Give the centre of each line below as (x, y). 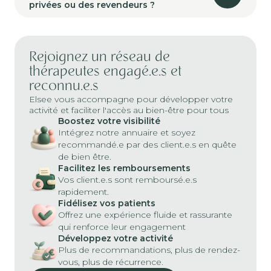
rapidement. (83, 191)
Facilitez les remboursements (124, 168)
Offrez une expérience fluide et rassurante (145, 214)
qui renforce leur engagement (122, 227)
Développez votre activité (116, 238)
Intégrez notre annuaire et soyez (127, 132)
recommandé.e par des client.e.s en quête (147, 144)
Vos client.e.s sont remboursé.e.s (127, 179)
